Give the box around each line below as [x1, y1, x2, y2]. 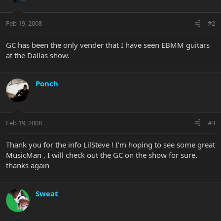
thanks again [6, 160, 49, 170]
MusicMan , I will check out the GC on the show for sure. [6, 149, 197, 160]
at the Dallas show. [6, 50, 70, 61]
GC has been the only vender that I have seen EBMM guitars [6, 40, 210, 50]
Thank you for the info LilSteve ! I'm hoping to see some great [6, 139, 215, 149]
